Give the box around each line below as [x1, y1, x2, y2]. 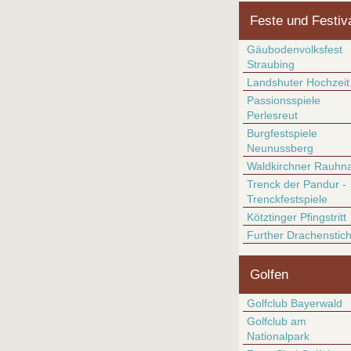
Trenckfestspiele [247, 193, 327, 205]
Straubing [247, 58, 295, 71]
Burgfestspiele [247, 127, 317, 139]
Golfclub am [247, 315, 306, 327]
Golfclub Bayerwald [247, 297, 342, 309]
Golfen [250, 267, 288, 282]
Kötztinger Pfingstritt [247, 211, 346, 223]
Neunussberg [247, 142, 313, 154]
